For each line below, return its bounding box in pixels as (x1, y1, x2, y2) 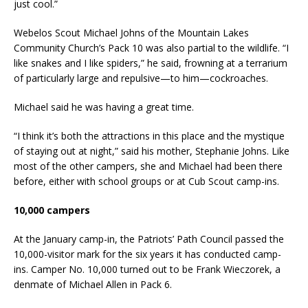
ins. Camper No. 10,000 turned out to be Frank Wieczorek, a (14, 263, 280, 276)
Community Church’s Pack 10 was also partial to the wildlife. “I (14, 41, 289, 54)
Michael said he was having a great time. (14, 100, 194, 113)
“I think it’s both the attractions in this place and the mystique (14, 129, 285, 142)
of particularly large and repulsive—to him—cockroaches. (14, 71, 268, 85)
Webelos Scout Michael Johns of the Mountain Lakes (14, 26, 249, 39)
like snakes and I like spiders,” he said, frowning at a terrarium (14, 56, 287, 69)
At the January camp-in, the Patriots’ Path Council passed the (14, 232, 284, 245)
